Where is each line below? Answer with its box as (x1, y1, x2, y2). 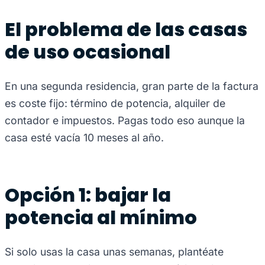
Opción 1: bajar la (5, 181, 171, 208)
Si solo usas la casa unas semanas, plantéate (5, 245, 224, 258)
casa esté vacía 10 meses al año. (5, 131, 164, 144)
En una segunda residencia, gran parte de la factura (5, 79, 258, 92)
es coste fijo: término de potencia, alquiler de (5, 96, 225, 109)
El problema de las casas (5, 15, 247, 43)
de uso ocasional (5, 38, 170, 65)
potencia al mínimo (5, 203, 197, 231)
